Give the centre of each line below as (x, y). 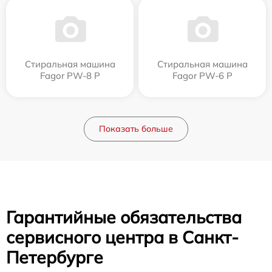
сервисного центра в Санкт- (122, 237)
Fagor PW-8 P (70, 75)
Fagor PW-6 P (202, 75)
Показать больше (136, 128)
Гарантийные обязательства (124, 217)
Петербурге (55, 257)
